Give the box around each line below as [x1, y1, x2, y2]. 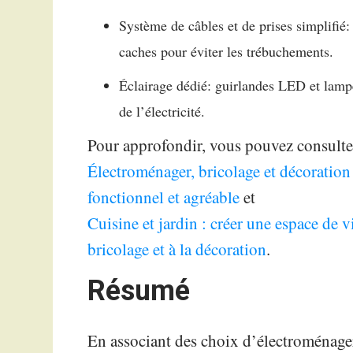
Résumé [87, 273, 191, 307]
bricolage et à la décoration [87, 237, 267, 260]
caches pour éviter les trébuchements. [119, 41, 334, 61]
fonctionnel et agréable [87, 185, 240, 208]
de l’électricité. [119, 101, 206, 121]
